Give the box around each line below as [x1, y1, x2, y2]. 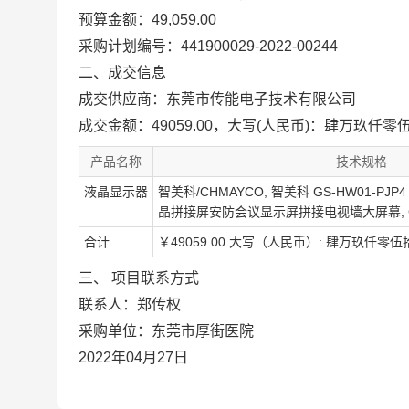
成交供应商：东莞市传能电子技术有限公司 [79, 91, 356, 107]
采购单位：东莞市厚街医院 [79, 323, 254, 339]
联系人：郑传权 [79, 297, 181, 312]
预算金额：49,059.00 [79, 12, 216, 27]
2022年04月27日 [79, 350, 188, 365]
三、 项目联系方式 [79, 270, 199, 286]
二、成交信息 [79, 65, 166, 80]
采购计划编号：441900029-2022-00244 [79, 38, 338, 54]
